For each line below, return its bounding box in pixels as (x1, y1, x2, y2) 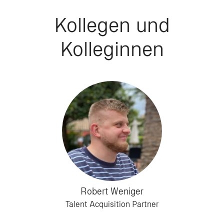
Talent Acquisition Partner (65, 199, 158, 209)
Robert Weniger (80, 186, 143, 197)
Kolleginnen (60, 37, 164, 61)
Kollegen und (54, 13, 170, 37)
